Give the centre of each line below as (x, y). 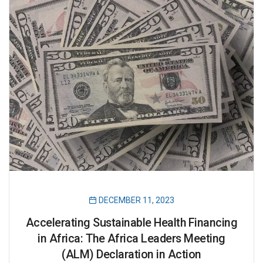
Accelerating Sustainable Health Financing (131, 222)
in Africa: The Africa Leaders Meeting (131, 238)
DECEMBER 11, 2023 (136, 200)
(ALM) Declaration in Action (131, 254)
